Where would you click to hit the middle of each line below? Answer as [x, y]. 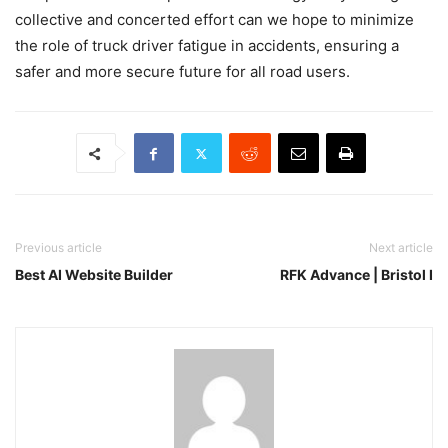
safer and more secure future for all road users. [182, 72]
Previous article [58, 248]
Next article [401, 248]
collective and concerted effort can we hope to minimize [214, 20]
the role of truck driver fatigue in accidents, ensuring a [207, 46]
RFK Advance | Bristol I [356, 275]
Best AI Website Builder [94, 275]
